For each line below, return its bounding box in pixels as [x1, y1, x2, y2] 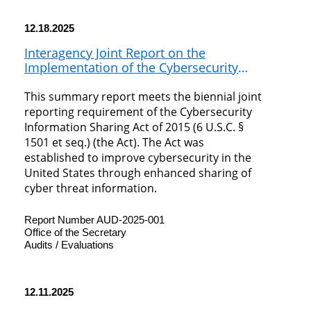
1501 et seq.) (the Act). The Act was [24, 135, 204, 151]
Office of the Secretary [24, 226, 126, 239]
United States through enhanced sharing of [24, 165, 251, 181]
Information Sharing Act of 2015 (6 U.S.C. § [24, 119, 244, 135]
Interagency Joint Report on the [24, 44, 205, 62]
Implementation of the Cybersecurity [24, 59, 238, 76]
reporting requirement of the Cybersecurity [24, 104, 252, 120]
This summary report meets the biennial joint [24, 89, 262, 105]
